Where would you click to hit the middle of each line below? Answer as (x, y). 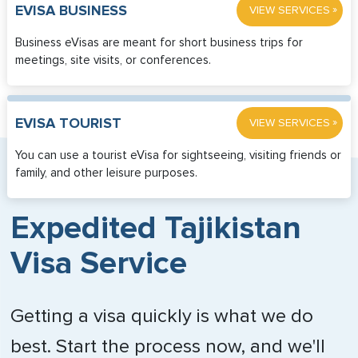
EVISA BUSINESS (71, 12)
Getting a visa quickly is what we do (162, 316)
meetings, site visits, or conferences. (113, 60)
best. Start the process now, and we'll (168, 346)
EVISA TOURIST (68, 124)
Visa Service (99, 263)
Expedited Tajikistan (156, 228)
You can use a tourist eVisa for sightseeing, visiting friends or (178, 155)
